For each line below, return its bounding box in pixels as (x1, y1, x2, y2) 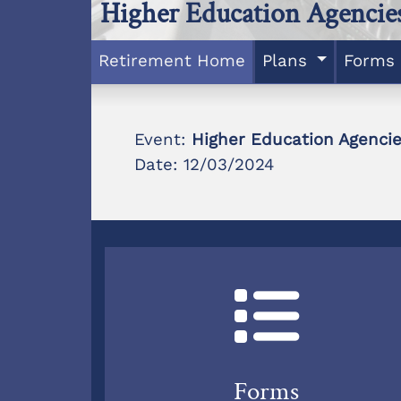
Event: (134, 129, 192, 149)
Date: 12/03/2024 (134, 154, 274, 175)
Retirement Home (98, 50, 245, 71)
